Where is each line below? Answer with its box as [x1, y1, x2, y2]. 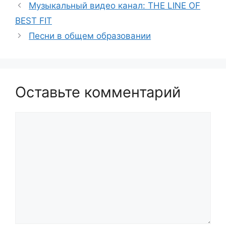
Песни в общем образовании [29, 31, 151, 41]
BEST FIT [15, 16, 52, 26]
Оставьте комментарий [15, 83, 181, 101]
